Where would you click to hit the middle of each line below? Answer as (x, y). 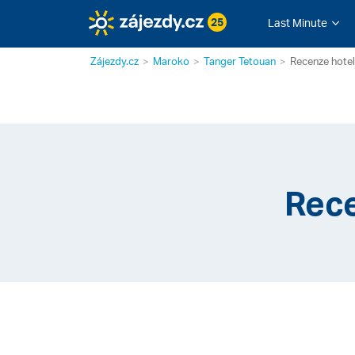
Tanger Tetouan (240, 61)
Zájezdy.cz (115, 61)
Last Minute (297, 23)
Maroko (171, 61)
